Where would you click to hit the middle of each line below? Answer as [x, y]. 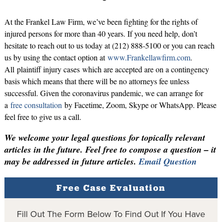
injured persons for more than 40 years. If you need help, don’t [101, 34]
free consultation [36, 105]
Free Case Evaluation [111, 188]
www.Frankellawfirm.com [149, 57]
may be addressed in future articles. [71, 162]
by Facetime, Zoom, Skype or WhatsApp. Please [139, 105]
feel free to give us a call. [43, 117]
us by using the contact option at [56, 57]
